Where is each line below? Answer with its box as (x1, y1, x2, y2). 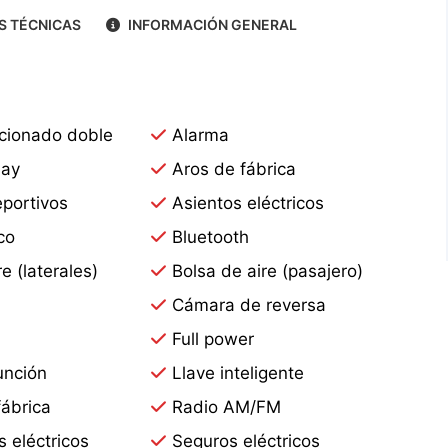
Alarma (172, 124, 230, 145)
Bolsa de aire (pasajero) (172, 260, 364, 281)
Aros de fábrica (172, 158, 297, 179)
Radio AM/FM (172, 396, 282, 417)
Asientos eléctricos (172, 192, 325, 213)
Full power (172, 328, 255, 349)
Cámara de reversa (172, 294, 327, 315)
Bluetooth (172, 226, 250, 247)
